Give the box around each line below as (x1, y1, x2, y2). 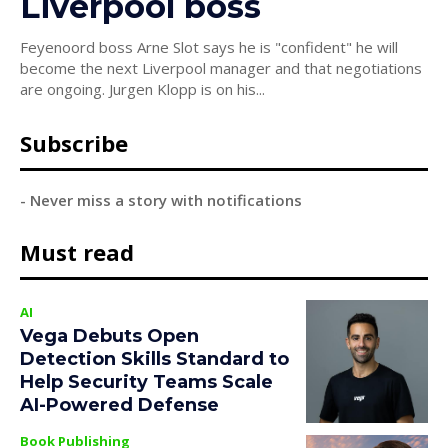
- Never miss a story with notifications (20, 190, 302, 211)
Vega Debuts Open (20, 325, 199, 348)
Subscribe (20, 128, 128, 159)
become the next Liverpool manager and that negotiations (20, 58, 422, 79)
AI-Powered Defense (20, 394, 219, 417)
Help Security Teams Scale (20, 371, 273, 394)
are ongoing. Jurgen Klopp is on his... (109, 79, 265, 100)
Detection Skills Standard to (20, 348, 289, 371)
